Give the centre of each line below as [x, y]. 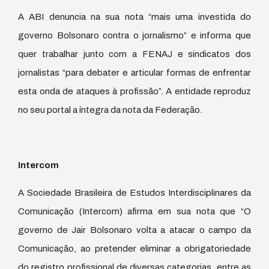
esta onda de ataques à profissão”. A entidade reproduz [134, 91]
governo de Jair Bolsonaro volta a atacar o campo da [134, 230]
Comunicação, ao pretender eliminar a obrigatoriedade [134, 248]
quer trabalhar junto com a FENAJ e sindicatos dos [134, 54]
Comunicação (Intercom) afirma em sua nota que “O [134, 211]
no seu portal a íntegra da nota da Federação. [110, 110]
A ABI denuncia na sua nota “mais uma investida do [134, 17]
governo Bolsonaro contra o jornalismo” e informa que [134, 35]
